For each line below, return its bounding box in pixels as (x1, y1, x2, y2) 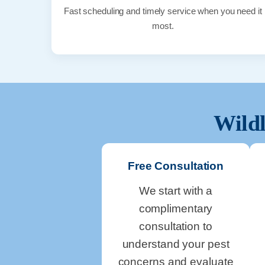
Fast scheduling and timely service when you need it (63, 5, 262, 16)
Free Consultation (127, 159, 224, 172)
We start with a (138, 184, 213, 197)
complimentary (138, 202, 213, 215)
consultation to (139, 219, 212, 232)
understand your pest (122, 237, 230, 250)
